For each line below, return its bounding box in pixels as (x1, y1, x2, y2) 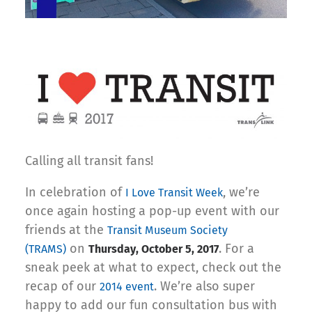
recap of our (25, 278, 100, 294)
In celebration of (25, 184, 125, 200)
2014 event (100, 279, 154, 293)
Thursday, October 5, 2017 (88, 242, 219, 256)
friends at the (25, 221, 107, 237)
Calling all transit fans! (25, 153, 153, 169)
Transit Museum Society (107, 223, 228, 237)
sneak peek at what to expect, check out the (25, 259, 281, 275)
